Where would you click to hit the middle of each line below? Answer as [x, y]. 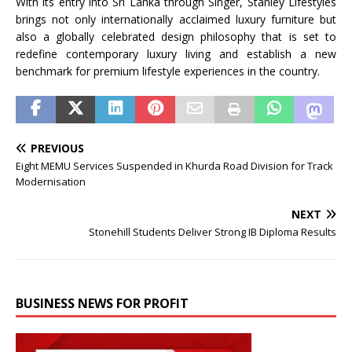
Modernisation [51, 181]
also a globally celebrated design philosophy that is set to [176, 37]
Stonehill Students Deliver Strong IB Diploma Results [213, 232]
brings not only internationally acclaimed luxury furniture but [176, 19]
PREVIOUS [57, 148]
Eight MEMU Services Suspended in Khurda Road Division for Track [174, 166]
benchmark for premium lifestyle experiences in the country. [168, 71]
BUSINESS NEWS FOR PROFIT [102, 303]
